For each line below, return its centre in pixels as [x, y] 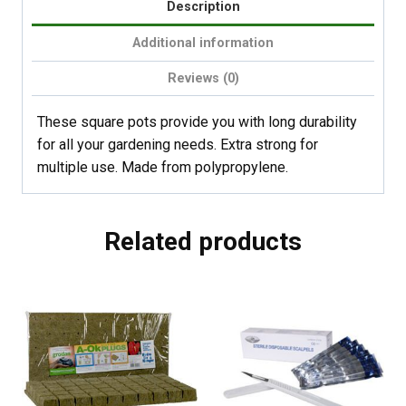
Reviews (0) [203, 78]
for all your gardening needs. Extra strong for [178, 145]
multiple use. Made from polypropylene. [163, 168]
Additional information [203, 43]
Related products [203, 242]
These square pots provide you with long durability [197, 122]
